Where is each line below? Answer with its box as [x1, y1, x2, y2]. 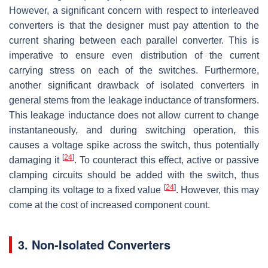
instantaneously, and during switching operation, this [9, 124, 259, 135]
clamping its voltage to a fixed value [9, 184, 164, 195]
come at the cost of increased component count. [9, 199, 210, 210]
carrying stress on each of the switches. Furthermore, [9, 65, 259, 75]
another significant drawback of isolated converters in [9, 80, 259, 90]
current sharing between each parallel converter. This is [9, 35, 259, 45]
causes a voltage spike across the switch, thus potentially [9, 139, 259, 150]
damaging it [9, 154, 63, 165]
